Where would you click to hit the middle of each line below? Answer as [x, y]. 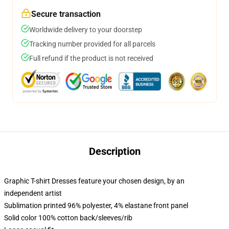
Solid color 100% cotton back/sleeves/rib [68, 218]
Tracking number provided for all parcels [92, 44]
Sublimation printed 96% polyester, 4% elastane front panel [96, 205]
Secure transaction [66, 14]
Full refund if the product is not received [91, 58]
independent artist [33, 193]
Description [114, 151]
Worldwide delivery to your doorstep [86, 30]
